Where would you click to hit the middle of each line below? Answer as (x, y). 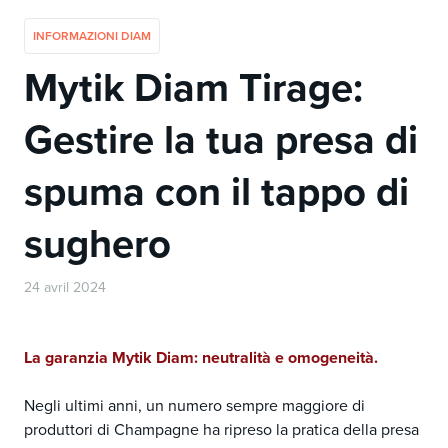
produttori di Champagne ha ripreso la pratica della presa (221, 429)
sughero (97, 243)
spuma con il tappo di (216, 191)
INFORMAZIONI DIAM (92, 36)
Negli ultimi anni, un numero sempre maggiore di (194, 405)
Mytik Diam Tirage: (193, 87)
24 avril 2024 (65, 287)
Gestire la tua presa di (221, 139)
